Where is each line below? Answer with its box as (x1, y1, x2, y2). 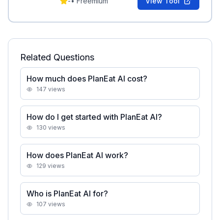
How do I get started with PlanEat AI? (27, 112, 162, 122)
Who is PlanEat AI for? (27, 189, 108, 198)
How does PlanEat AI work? (27, 150, 128, 160)
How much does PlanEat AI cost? (27, 74, 147, 83)
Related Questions (20, 52, 94, 62)
